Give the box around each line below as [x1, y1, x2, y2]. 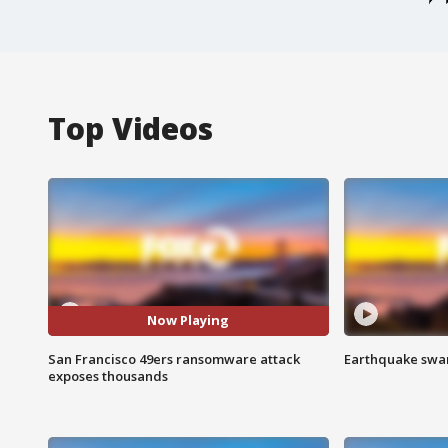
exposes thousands [48, 366, 168, 385]
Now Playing [147, 311, 230, 330]
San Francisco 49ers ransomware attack [48, 349, 300, 368]
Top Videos [48, 107, 213, 149]
